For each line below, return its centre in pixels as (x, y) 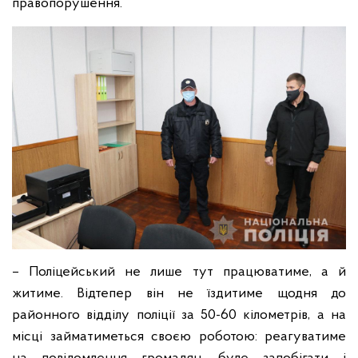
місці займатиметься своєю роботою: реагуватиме (179, 336)
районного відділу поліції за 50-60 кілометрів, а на (179, 315)
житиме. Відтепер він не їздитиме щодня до (179, 293)
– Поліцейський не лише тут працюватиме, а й (179, 272)
